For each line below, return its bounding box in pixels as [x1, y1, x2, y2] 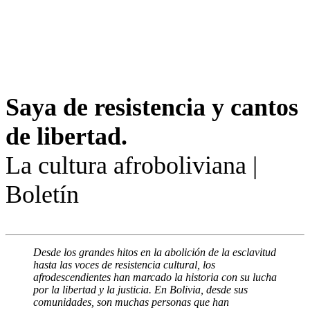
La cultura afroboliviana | [6, 152, 257, 179]
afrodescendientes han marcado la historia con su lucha [33, 271, 277, 283]
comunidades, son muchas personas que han [33, 296, 229, 308]
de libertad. [6, 122, 127, 150]
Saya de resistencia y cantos [6, 93, 298, 121]
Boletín [6, 181, 79, 208]
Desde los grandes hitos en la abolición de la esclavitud [33, 246, 276, 258]
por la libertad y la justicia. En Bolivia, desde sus [33, 284, 248, 295]
